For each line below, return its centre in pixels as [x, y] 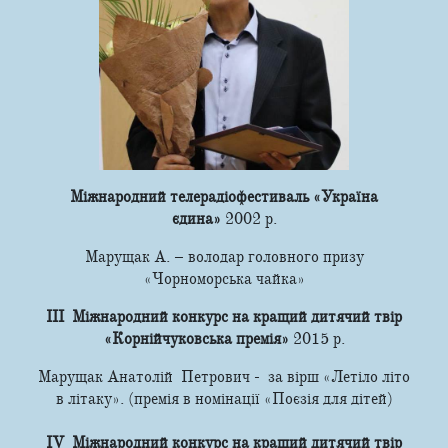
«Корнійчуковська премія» [198, 338]
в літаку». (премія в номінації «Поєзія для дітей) [224, 398]
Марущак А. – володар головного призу [224, 256]
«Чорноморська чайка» [224, 278]
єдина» [198, 218]
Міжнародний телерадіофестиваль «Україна [224, 196]
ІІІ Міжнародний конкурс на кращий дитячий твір [224, 316]
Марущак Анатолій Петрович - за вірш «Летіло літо [224, 376]
